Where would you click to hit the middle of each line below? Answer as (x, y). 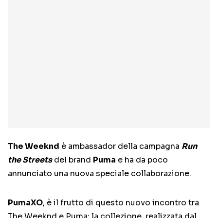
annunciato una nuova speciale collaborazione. (100, 174)
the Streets (30, 160)
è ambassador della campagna (120, 146)
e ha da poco (142, 160)
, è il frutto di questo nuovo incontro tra (121, 203)
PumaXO (25, 203)
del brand (73, 160)
